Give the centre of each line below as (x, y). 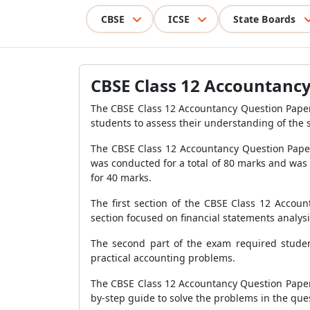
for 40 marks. (121, 177)
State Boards (265, 19)
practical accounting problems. (163, 258)
